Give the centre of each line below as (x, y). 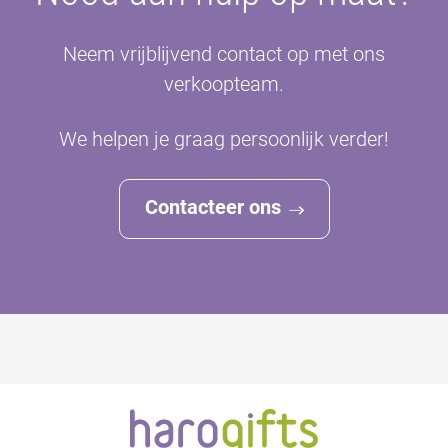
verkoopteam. (224, 83)
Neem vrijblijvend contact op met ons (224, 53)
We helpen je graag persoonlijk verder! (224, 138)
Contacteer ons (212, 206)
